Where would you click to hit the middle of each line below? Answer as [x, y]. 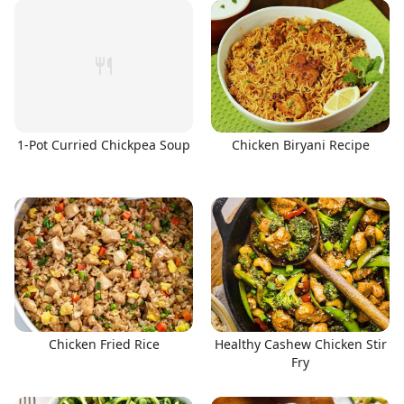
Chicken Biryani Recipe [300, 145]
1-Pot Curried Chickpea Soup [104, 145]
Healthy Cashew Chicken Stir [300, 344]
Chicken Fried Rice [104, 344]
